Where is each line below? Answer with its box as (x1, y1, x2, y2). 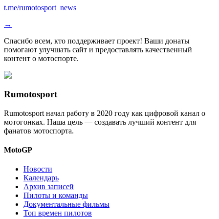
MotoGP (4, 146, 32, 154)
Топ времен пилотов (23, 209, 92, 218)
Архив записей (23, 182, 74, 191)
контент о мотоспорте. (4, 54, 79, 63)
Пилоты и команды (23, 191, 88, 200)
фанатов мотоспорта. (4, 126, 74, 135)
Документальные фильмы (23, 200, 109, 209)
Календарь (23, 174, 59, 182)
